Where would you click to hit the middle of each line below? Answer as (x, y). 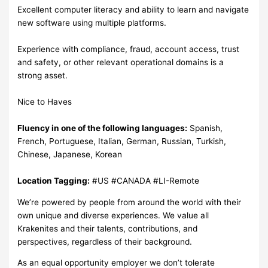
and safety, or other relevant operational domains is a (121, 62)
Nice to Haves (45, 101)
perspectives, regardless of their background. (105, 241)
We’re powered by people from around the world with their (130, 202)
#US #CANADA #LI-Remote (145, 180)
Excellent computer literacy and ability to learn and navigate (133, 9)
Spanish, (205, 128)
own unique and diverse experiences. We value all (113, 215)
